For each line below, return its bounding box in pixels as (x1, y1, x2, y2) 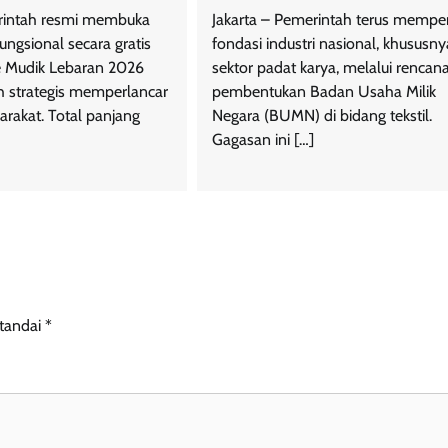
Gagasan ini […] (211, 129, 314, 149)
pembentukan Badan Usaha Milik (211, 81, 436, 101)
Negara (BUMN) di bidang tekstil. (211, 105, 432, 125)
